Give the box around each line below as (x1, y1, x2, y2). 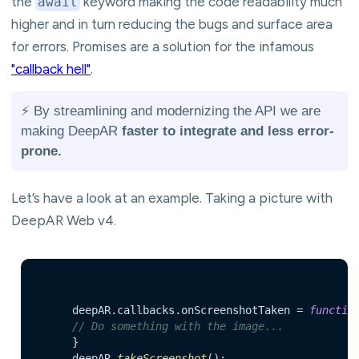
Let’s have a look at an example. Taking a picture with (11, 189, 333, 206)
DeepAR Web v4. (11, 212, 116, 228)
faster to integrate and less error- (122, 123, 334, 139)
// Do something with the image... (72, 319, 284, 333)
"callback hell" (11, 60, 91, 77)
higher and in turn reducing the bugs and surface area (11, 15, 333, 32)
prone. (21, 143, 62, 159)
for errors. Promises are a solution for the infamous (11, 38, 314, 54)
